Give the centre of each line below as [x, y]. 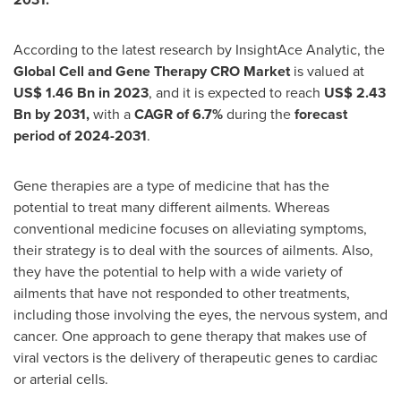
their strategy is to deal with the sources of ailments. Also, [193, 250]
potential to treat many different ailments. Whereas [171, 207]
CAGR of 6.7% [179, 114]
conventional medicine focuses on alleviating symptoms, [190, 229]
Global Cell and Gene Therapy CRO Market [154, 71]
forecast [321, 114]
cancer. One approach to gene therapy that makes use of [190, 336]
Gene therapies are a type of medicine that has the [171, 186]
